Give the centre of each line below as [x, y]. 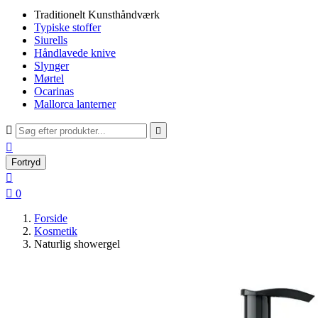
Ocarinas [54, 91]
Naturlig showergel [77, 244]
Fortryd [26, 162]
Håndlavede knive [75, 53]
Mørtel [49, 78]
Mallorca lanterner [75, 104]
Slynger [51, 66]
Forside [51, 218]
